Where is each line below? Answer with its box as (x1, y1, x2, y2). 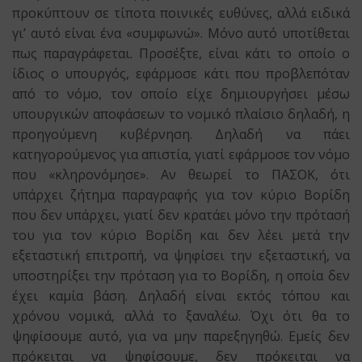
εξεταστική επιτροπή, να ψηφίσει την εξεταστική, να (12, 246, 350, 264)
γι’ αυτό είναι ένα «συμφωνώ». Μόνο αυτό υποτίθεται (12, 24, 350, 42)
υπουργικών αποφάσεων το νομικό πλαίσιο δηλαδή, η (12, 105, 350, 123)
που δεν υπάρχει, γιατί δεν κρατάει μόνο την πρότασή (12, 206, 350, 224)
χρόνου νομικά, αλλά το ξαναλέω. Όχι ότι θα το (12, 307, 350, 325)
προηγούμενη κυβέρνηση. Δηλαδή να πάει (12, 125, 350, 143)
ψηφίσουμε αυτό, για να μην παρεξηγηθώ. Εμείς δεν (12, 327, 350, 345)
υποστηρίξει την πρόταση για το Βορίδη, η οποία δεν (12, 267, 350, 284)
